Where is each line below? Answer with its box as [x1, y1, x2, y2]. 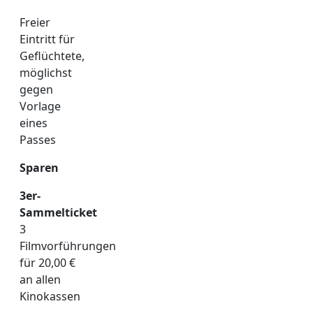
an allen [20, 271, 61, 287]
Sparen [20, 159, 59, 175]
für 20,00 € [20, 254, 75, 270]
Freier [20, 14, 50, 30]
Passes [20, 131, 56, 147]
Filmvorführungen [20, 238, 116, 254]
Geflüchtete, [20, 48, 85, 64]
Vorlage [20, 98, 61, 114]
